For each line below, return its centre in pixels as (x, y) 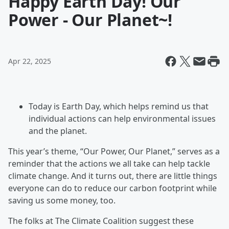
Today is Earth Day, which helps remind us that (119, 106)
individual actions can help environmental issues (122, 119)
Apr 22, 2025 (30, 61)
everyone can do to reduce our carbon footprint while (112, 188)
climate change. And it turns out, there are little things (113, 176)
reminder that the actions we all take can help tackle (109, 164)
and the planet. (58, 131)
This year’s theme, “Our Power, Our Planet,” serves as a (114, 151)
